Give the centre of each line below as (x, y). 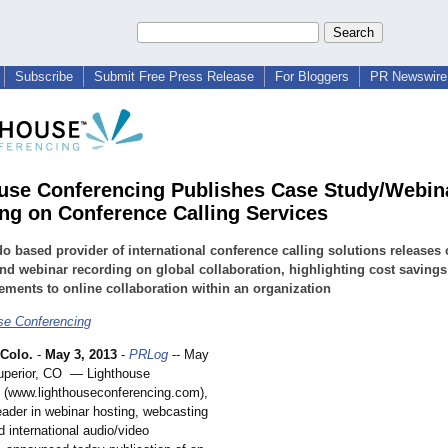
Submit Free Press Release (174, 76)
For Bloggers (312, 76)
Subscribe (44, 76)
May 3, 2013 (81, 355)
